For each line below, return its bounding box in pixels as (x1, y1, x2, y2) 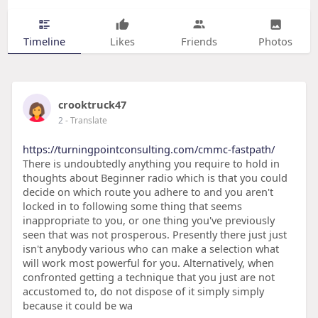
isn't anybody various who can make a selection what (22, 241, 279, 256)
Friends (180, 33, 217, 48)
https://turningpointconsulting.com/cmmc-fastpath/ (22, 142, 275, 157)
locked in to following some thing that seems (22, 199, 242, 214)
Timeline (23, 33, 65, 48)
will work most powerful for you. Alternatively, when (22, 256, 274, 270)
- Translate (65, 114, 107, 127)
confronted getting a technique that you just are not (22, 270, 275, 285)
